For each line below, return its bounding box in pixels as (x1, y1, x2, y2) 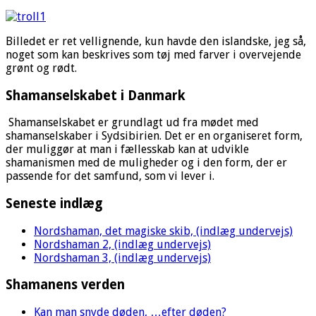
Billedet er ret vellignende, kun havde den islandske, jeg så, (6, 34, 306, 48)
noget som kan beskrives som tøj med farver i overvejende (6, 47, 301, 61)
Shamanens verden (6, 277, 125, 293)
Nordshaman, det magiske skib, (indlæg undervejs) (34, 224, 293, 238)
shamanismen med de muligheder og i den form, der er (6, 156, 287, 170)
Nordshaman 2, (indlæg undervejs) (34, 237, 211, 251)
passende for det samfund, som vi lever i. (6, 169, 214, 183)
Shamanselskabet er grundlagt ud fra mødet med (6, 116, 259, 130)
